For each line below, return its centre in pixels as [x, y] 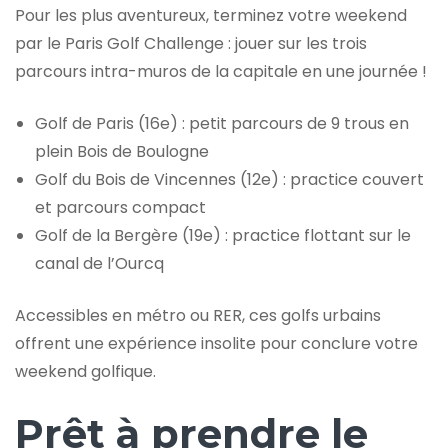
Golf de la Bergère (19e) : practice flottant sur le [223, 235]
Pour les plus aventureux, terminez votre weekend [211, 15]
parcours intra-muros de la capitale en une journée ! [221, 71]
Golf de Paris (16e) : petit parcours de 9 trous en [222, 123]
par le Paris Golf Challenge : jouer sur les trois [191, 43]
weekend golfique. [85, 371]
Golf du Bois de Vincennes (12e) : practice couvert [229, 179]
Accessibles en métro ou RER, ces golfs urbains [198, 315]
